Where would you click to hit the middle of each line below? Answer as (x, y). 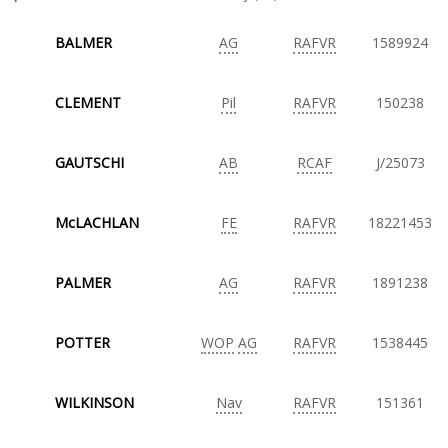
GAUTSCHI (89, 162)
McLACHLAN (97, 222)
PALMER (83, 282)
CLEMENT (88, 102)
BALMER (83, 42)
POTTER (82, 342)
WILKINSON (94, 402)
